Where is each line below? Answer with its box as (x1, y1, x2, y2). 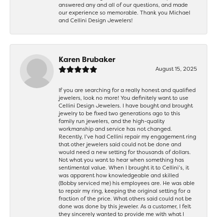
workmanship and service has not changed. (59, 124, 172, 133)
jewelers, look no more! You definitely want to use (59, 93, 188, 102)
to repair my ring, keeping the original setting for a (59, 186, 190, 195)
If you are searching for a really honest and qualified (59, 86, 196, 94)
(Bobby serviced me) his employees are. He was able (59, 179, 195, 187)
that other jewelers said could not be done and (59, 140, 181, 148)
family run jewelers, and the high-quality (59, 117, 165, 125)
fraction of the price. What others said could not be (59, 194, 192, 202)
